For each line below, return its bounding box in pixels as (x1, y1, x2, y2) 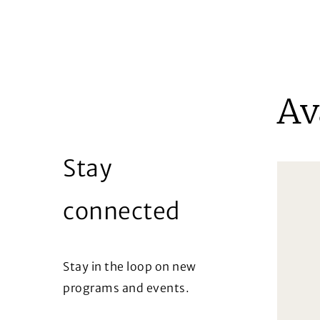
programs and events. (63, 281, 189, 295)
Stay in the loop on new (63, 259, 196, 274)
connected (63, 197, 180, 226)
